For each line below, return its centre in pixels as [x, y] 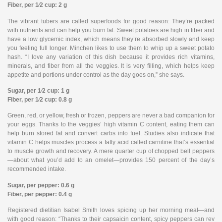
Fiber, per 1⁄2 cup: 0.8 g [40, 100]
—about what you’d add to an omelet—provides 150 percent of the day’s [111, 160]
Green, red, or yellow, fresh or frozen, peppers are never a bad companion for [111, 116]
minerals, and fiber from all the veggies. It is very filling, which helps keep [111, 66]
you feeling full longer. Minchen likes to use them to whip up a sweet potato [111, 48]
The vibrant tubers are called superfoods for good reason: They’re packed [111, 21]
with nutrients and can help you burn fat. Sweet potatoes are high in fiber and [111, 30]
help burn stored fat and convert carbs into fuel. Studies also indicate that [111, 134]
